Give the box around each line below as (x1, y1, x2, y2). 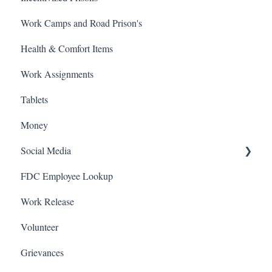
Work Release (21, 194, 74, 208)
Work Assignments (21, 67, 93, 80)
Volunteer (21, 220, 58, 233)
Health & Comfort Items (21, 41, 113, 55)
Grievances (21, 245, 64, 259)
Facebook (34, 169, 71, 182)
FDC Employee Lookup (21, 169, 113, 182)
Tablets (21, 92, 48, 106)
